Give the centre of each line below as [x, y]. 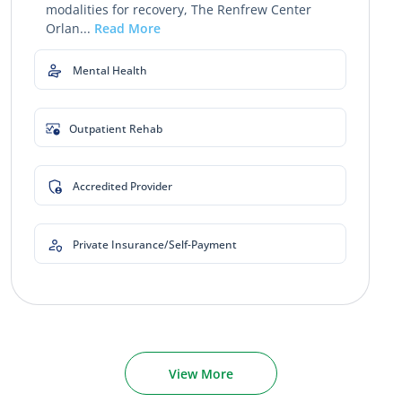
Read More [127, 28]
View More [201, 373]
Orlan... [70, 28]
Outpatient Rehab [116, 128]
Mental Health [110, 70]
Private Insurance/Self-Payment [155, 244]
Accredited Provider [122, 186]
